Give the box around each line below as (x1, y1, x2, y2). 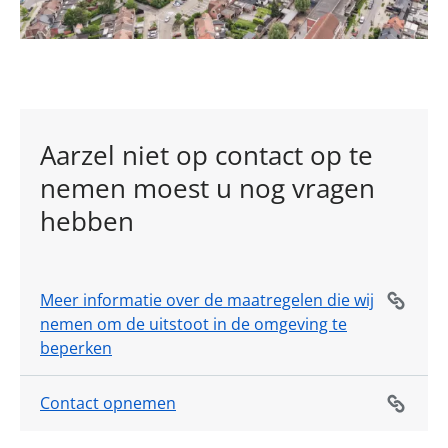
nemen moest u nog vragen (40, 169, 375, 206)
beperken (40, 336, 112, 359)
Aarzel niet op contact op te (40, 136, 373, 173)
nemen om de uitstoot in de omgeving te (40, 312, 347, 335)
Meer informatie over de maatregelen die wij (40, 288, 374, 311)
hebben (40, 202, 134, 239)
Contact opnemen (40, 391, 176, 414)
